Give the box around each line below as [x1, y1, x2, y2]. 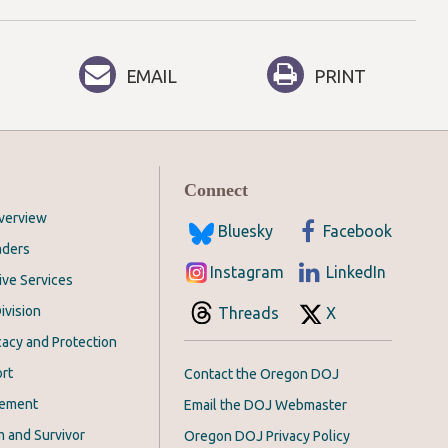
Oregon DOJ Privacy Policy [184, 428, 350, 445]
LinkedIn [326, 263, 386, 282]
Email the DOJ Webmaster [184, 397, 347, 414]
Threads [218, 304, 279, 323]
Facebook [323, 222, 392, 241]
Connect [184, 180, 248, 201]
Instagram [210, 263, 284, 282]
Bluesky [218, 222, 273, 241]
